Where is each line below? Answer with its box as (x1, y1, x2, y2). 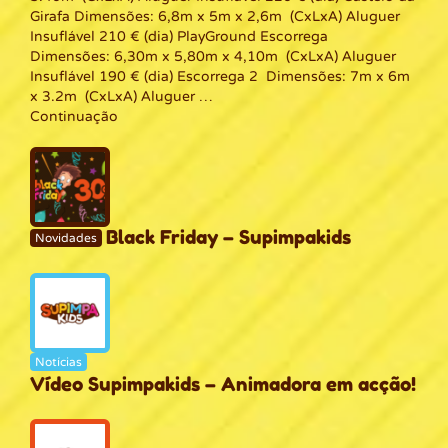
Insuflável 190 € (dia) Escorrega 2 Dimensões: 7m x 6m (30, 67, 410, 85)
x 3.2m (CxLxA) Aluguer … (30, 87, 213, 105)
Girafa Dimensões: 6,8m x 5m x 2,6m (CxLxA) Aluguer (30, 7, 400, 25)
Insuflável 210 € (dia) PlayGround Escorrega (30, 27, 328, 45)
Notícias (35, 354, 82, 369)
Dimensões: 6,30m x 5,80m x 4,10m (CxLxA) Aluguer (30, 47, 396, 65)
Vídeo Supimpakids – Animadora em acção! (30, 371, 416, 395)
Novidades (35, 231, 97, 246)
